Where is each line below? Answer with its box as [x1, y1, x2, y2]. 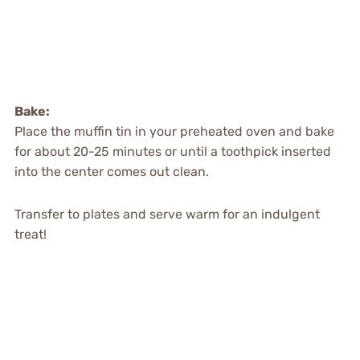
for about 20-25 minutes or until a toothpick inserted [14, 143, 331, 159]
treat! [14, 226, 47, 242]
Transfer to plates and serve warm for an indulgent [14, 206, 320, 222]
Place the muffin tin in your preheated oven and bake [14, 123, 334, 139]
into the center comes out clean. [14, 163, 209, 179]
